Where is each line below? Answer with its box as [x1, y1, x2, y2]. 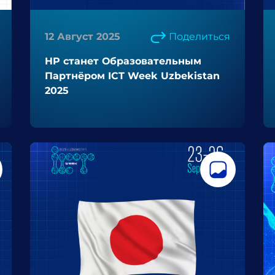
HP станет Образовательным [45, 55, 201, 67]
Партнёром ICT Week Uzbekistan [45, 70, 220, 82]
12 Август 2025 [45, 31, 120, 42]
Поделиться [169, 31, 230, 42]
